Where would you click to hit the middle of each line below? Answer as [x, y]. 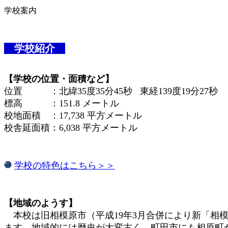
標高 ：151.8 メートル [62, 103]
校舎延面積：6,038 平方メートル [71, 127]
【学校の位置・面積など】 [59, 79]
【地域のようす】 [41, 203]
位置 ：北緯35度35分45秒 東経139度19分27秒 [111, 91]
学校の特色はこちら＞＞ [65, 165]
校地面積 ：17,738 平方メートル [73, 115]
